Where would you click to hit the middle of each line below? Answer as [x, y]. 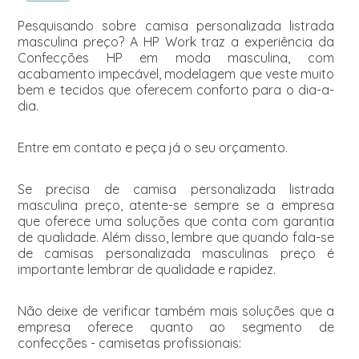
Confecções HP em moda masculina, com [176, 58]
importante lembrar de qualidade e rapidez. [146, 269]
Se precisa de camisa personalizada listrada [176, 189]
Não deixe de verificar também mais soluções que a [176, 311]
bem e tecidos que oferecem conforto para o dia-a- [176, 90]
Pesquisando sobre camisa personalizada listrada [176, 26]
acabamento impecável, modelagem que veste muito [176, 74]
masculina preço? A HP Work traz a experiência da [176, 42]
